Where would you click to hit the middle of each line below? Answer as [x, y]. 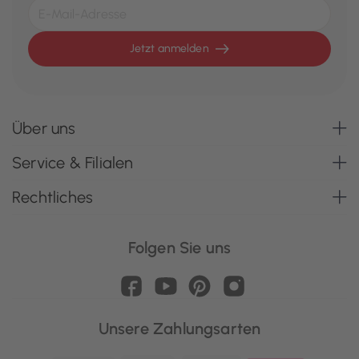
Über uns [44, 128]
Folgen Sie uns [179, 248]
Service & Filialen [73, 163]
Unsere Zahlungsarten [179, 329]
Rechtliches [53, 197]
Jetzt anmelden [169, 48]
